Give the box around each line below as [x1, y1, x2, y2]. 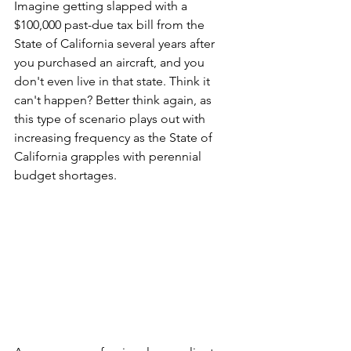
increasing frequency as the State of [14, 130, 215, 145]
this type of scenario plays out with [14, 111, 208, 126]
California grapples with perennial [14, 149, 204, 164]
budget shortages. [14, 168, 117, 183]
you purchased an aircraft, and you [14, 55, 208, 70]
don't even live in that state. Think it [14, 74, 213, 89]
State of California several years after [14, 36, 218, 51]
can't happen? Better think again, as [14, 92, 215, 107]
